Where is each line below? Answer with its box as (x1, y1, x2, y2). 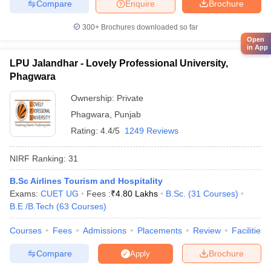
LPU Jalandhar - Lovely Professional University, (10, 58, 228, 68)
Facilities (232, 226, 265, 235)
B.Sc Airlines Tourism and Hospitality (10, 176, 163, 186)
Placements (137, 226, 182, 235)
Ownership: (71, 93, 117, 103)
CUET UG (41, 189, 79, 198)
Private (117, 93, 143, 103)
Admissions (83, 226, 126, 235)
